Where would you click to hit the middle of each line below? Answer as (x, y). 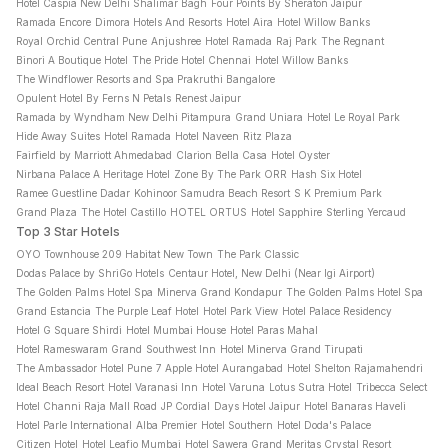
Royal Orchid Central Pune (81, 41)
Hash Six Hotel (326, 174)
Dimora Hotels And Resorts (158, 22)
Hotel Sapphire (286, 212)
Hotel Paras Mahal (274, 330)
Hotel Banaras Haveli (355, 406)
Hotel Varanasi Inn (153, 387)
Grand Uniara (269, 117)
